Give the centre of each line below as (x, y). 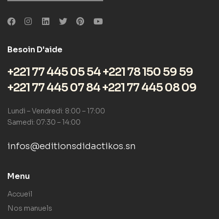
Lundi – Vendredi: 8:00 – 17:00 (56, 111)
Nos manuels (30, 208)
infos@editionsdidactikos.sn (72, 146)
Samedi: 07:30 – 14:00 (44, 122)
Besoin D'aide (35, 49)
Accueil (20, 194)
